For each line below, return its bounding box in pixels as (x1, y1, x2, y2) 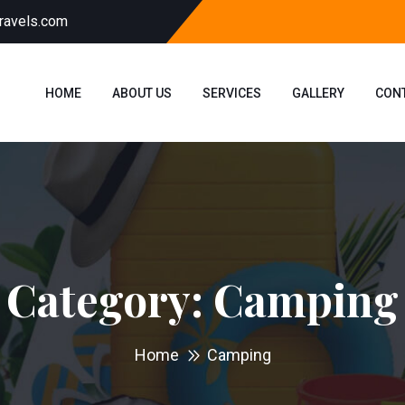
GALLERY (292, 85, 344, 100)
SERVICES (202, 85, 261, 100)
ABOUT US (112, 85, 172, 100)
